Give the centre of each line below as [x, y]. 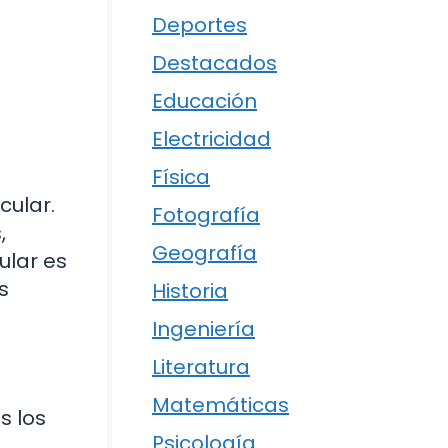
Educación [204, 101]
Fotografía [206, 215]
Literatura [201, 367]
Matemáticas [220, 405]
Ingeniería [203, 329]
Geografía [204, 253]
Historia [190, 291]
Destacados [214, 63]
